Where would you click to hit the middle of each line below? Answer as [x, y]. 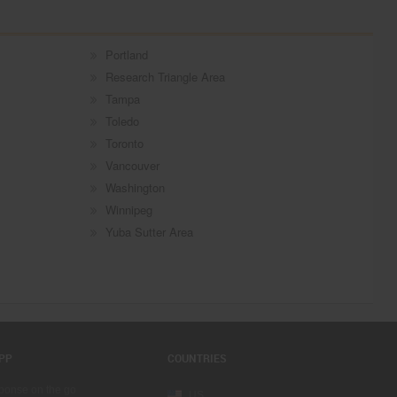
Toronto [124, 144]
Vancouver [132, 166]
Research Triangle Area [165, 77]
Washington [135, 188]
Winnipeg [128, 210]
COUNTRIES [198, 358]
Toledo [122, 121]
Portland [126, 55]
